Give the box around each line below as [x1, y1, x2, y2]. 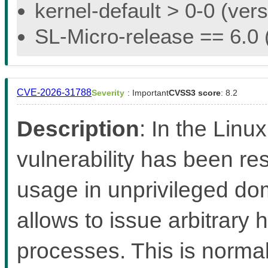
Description [17, 115, 139, 141]
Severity [92, 87, 124, 98]
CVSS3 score [169, 87, 221, 98]
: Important [127, 87, 169, 98]
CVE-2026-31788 [17, 87, 92, 98]
